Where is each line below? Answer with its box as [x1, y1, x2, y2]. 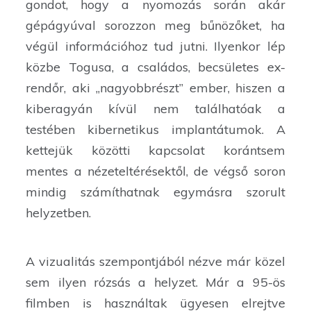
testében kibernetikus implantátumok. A [26, 121, 285, 138]
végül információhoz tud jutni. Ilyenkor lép [26, 38, 285, 55]
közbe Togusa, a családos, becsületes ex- [26, 59, 285, 76]
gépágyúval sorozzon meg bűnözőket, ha [26, 17, 285, 34]
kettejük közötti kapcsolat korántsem [26, 142, 285, 159]
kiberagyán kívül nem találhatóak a [26, 101, 285, 117]
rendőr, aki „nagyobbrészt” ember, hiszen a [26, 80, 285, 96]
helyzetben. [26, 205, 92, 221]
